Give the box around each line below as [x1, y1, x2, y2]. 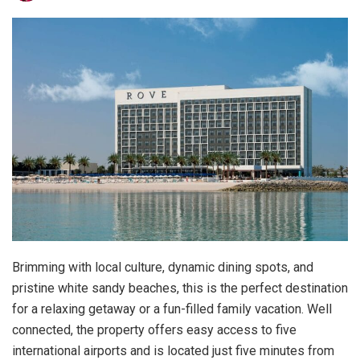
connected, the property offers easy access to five [12, 322, 297, 338]
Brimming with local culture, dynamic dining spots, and [12, 260, 313, 276]
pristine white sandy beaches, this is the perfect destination [12, 280, 348, 297]
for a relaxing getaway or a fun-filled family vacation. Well [12, 301, 332, 317]
